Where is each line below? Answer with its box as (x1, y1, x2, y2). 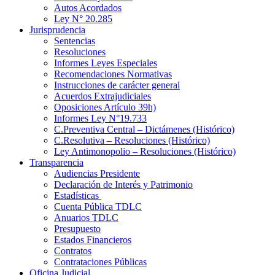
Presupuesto (54, 223, 101, 234)
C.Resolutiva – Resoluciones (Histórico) (54, 134, 210, 145)
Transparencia (29, 157, 83, 168)
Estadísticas (54, 190, 101, 201)
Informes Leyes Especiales (54, 57, 157, 68)
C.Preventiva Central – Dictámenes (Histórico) (54, 123, 234, 134)
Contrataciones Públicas (54, 256, 147, 267)
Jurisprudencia (29, 24, 85, 35)
